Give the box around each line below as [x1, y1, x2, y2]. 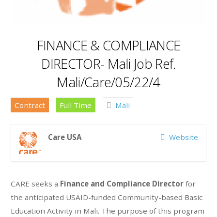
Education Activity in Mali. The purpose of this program [11, 205, 205, 216]
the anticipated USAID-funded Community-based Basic [11, 192, 203, 202]
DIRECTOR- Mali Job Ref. [41, 54, 176, 73]
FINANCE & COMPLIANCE [36, 36, 181, 54]
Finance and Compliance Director [60, 178, 184, 188]
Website [169, 132, 199, 142]
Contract [15, 100, 45, 110]
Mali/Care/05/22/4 [57, 73, 160, 91]
